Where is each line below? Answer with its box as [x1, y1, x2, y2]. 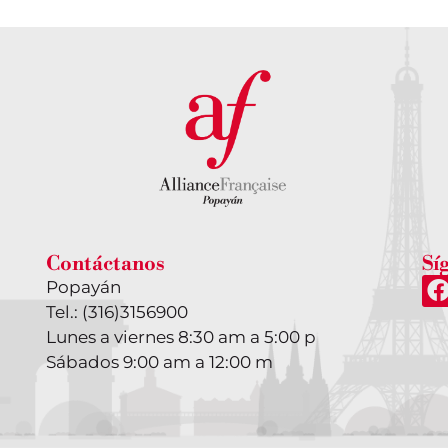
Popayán [45, 276, 121, 297]
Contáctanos [45, 251, 165, 277]
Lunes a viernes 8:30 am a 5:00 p [45, 326, 316, 347]
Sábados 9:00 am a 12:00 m [45, 351, 273, 372]
